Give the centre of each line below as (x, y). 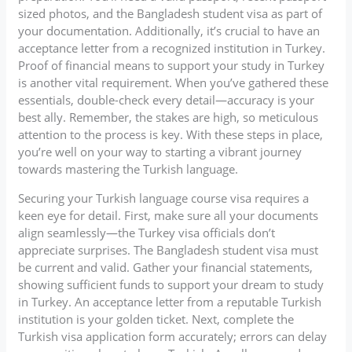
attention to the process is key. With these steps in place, (171, 134)
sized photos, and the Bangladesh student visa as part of (170, 13)
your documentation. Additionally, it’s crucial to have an (169, 30)
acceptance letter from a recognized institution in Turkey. (172, 48)
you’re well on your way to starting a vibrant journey (160, 151)
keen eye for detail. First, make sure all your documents (169, 215)
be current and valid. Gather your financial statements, (166, 267)
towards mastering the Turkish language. (128, 169)
